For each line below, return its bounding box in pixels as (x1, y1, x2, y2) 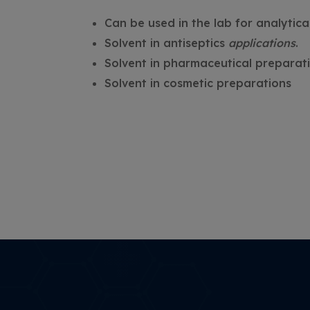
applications (228, 36, 295, 51)
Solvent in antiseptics (104, 36, 228, 51)
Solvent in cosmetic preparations (104, 76, 291, 91)
